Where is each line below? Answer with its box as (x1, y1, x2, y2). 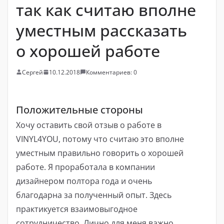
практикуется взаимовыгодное (16, 203, 137, 214)
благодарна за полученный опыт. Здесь (16, 189, 171, 200)
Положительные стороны (16, 102, 143, 116)
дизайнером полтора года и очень (16, 175, 152, 186)
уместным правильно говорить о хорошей (16, 147, 183, 158)
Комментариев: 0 (86, 67, 137, 76)
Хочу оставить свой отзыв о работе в (16, 119, 161, 130)
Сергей (22, 67, 43, 76)
